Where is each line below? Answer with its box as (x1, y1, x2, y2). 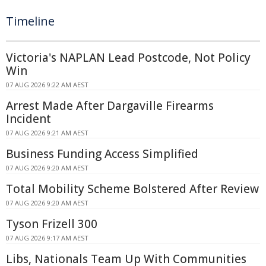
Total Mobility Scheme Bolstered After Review (6, 181, 259, 197)
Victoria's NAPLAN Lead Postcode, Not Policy (6, 50, 251, 66)
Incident (6, 111, 51, 127)
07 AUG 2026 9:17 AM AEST (6, 233, 88, 243)
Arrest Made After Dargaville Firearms (6, 98, 214, 114)
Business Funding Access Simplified (6, 146, 198, 162)
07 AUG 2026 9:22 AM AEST (6, 80, 88, 90)
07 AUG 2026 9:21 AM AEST (6, 128, 88, 138)
